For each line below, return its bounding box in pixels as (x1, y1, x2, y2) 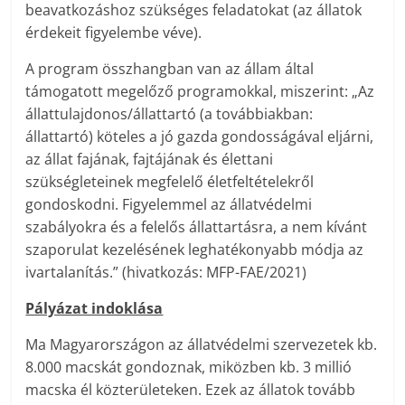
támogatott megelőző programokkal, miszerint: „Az (25, 81, 375, 102)
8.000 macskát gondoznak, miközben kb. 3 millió (25, 357, 353, 378)
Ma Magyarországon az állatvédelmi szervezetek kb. (25, 334, 378, 355)
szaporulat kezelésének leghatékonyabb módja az (25, 240, 364, 260)
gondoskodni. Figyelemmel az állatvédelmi (25, 194, 313, 215)
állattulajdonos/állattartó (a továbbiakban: (25, 104, 314, 125)
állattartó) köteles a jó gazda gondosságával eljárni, (25, 127, 374, 147)
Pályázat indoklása (25, 298, 164, 319)
